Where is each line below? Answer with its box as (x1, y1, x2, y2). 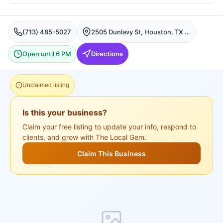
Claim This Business (77, 149, 146, 158)
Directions (91, 49, 123, 58)
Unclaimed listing (22, 82, 69, 89)
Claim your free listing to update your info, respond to (22, 122, 196, 131)
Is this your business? (22, 108, 107, 117)
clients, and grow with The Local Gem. (22, 133, 146, 141)
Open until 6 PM (22, 49, 71, 58)
